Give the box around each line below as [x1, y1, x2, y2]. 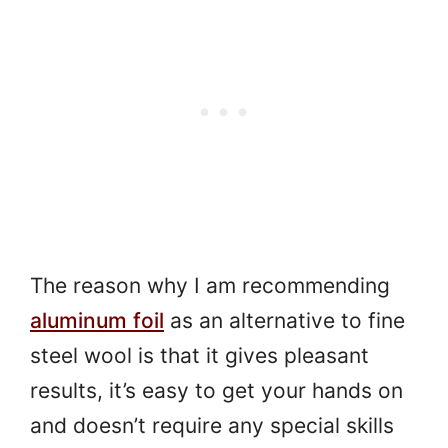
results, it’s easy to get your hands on [30, 378, 403, 404]
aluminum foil [30, 308, 164, 334]
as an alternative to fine [164, 308, 405, 334]
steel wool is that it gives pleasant [30, 343, 369, 369]
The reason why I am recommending [30, 273, 390, 299]
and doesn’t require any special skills [30, 413, 394, 439]
